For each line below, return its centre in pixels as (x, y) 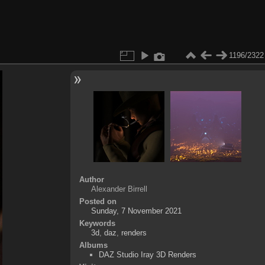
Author (91, 179)
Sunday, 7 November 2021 (136, 211)
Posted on (98, 201)
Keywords (97, 223)
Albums (93, 245)
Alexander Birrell (119, 189)
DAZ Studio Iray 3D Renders (147, 254)
